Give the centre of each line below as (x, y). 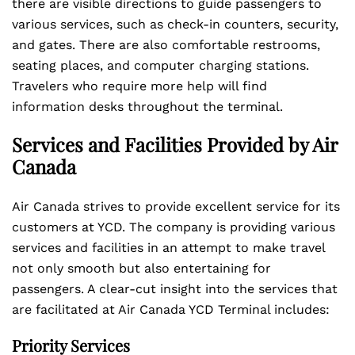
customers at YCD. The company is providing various (174, 227)
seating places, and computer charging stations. (160, 65)
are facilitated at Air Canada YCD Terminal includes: (171, 309)
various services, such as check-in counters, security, (175, 24)
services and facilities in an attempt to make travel (168, 248)
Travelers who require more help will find (139, 86)
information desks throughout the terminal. (147, 107)
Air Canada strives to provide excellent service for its (176, 206)
